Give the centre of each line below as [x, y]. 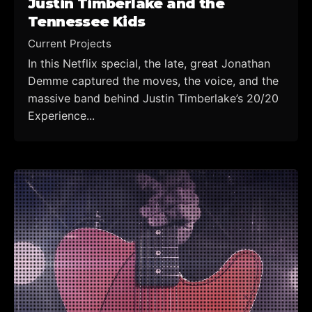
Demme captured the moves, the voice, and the [153, 80]
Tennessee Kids [87, 22]
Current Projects [70, 43]
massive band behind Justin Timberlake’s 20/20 [153, 98]
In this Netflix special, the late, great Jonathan [149, 63]
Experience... [61, 115]
